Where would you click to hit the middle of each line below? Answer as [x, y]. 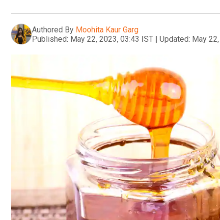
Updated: [175, 39]
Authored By [53, 29]
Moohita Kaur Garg [107, 29]
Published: [50, 39]
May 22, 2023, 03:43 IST [112, 39]
